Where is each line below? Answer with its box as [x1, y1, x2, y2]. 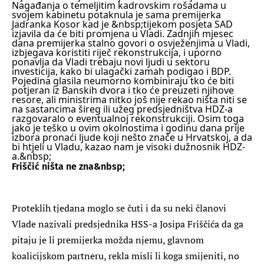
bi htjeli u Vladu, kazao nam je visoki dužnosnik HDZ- [12, 140, 245, 153]
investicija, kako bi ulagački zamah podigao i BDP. [12, 64, 231, 78]
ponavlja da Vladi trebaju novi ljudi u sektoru [12, 55, 210, 68]
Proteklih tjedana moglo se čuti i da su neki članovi [12, 201, 226, 214]
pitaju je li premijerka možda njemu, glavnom [12, 233, 204, 246]
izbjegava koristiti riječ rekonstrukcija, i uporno [12, 45, 222, 59]
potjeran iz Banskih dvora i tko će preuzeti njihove [12, 83, 234, 97]
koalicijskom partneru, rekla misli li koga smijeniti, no [12, 249, 239, 262]
